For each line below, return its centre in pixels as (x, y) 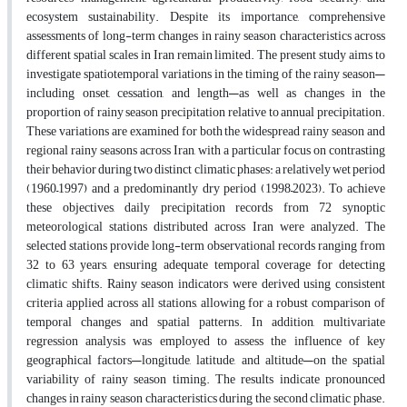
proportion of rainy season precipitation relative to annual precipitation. (206, 113)
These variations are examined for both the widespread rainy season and (206, 132)
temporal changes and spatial (108, 323)
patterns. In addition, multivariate (292, 323)
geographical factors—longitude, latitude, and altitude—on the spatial (206, 361)
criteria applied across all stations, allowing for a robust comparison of (206, 303)
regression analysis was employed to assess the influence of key (206, 342)
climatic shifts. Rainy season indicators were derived (163, 284)
